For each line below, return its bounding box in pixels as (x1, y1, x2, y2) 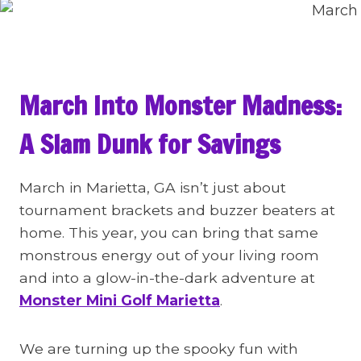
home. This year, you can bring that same (19, 224, 318, 241)
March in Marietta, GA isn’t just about (19, 179, 286, 196)
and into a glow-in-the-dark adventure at (19, 269, 315, 286)
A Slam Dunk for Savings (19, 126, 280, 163)
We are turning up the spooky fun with (19, 340, 298, 357)
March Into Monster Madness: (19, 87, 342, 124)
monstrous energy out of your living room (19, 247, 319, 263)
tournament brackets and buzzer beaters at (19, 201, 335, 218)
